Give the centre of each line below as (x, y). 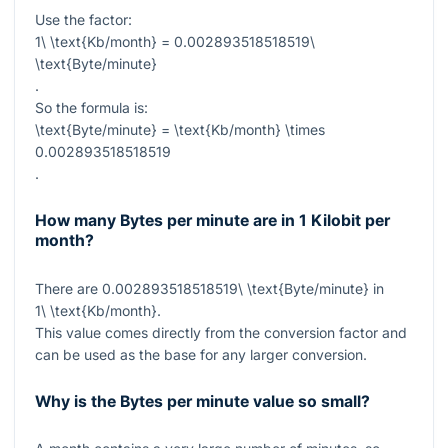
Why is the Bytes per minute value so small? (202, 401)
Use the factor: (83, 20)
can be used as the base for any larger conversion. (201, 354)
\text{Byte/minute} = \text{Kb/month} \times (180, 130)
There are (68, 288)
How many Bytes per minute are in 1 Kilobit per (212, 221)
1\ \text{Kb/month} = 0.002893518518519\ (175, 42)
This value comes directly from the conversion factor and (221, 332)
